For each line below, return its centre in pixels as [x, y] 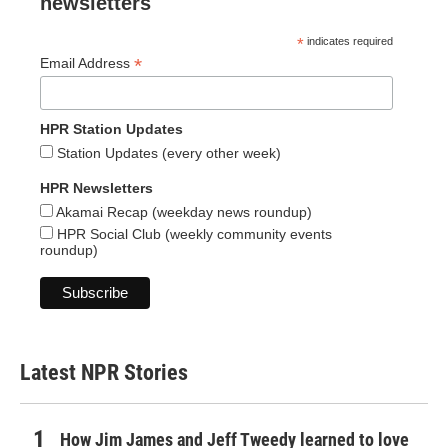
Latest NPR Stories [104, 373]
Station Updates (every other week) [167, 153]
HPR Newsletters [96, 188]
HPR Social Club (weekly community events [192, 234]
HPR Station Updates [111, 129]
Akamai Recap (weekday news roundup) [182, 212]
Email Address [87, 63]
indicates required [349, 41]
